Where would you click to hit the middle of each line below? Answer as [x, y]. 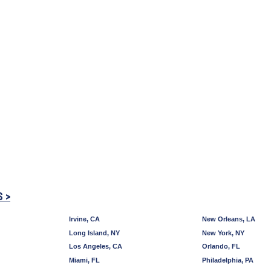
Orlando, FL [221, 247]
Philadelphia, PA [228, 260]
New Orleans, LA [229, 219]
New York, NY [223, 233]
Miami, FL [84, 260]
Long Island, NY [94, 233]
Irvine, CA [84, 219]
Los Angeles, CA [96, 247]
